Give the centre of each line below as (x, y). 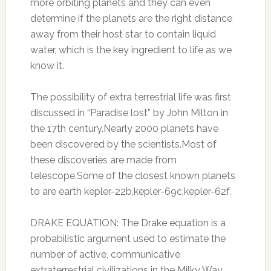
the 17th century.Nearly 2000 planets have (124, 129)
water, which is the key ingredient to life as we (131, 50)
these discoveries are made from (103, 160)
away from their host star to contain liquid (123, 34)
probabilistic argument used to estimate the (128, 239)
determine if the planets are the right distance (131, 18)
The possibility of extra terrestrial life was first (130, 97)
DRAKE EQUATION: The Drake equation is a (128, 223)
